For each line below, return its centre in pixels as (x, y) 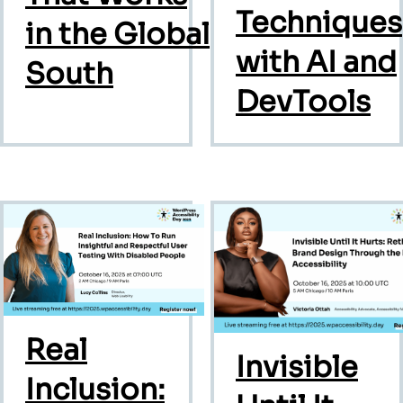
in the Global (117, 35)
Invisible (297, 367)
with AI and (316, 62)
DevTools (303, 101)
